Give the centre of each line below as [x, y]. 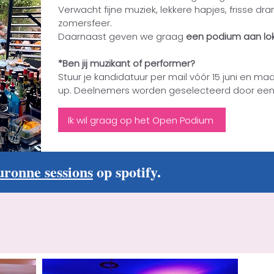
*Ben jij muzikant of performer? [127, 63]
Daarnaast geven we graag [122, 36]
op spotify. [129, 172]
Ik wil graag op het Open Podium [141, 120]
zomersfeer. [85, 23]
